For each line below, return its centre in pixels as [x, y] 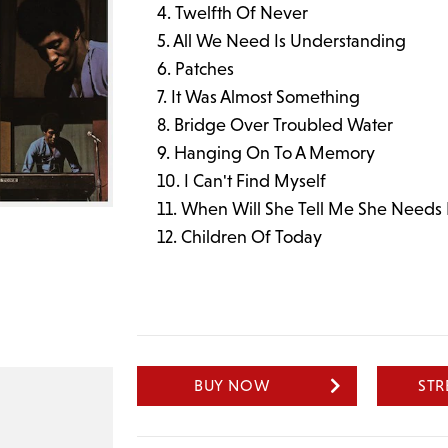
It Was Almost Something [266, 96]
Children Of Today [252, 236]
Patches [205, 68]
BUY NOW [232, 385]
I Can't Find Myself [255, 180]
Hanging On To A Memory [275, 152]
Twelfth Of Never [242, 12]
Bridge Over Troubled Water [284, 124]
